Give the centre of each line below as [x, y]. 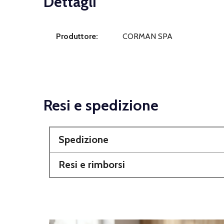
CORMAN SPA [147, 36]
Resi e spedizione [101, 105]
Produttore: [77, 36]
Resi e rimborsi [91, 165]
